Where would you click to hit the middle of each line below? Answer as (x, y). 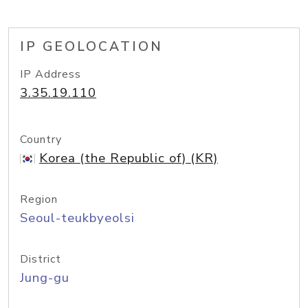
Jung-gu (45, 278)
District (41, 259)
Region (39, 199)
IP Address (51, 74)
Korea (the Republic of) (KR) (129, 158)
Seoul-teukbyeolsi (77, 218)
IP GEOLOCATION (91, 47)
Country (41, 140)
